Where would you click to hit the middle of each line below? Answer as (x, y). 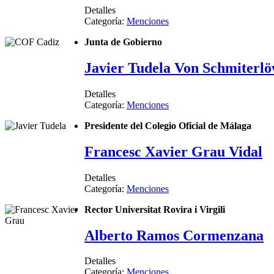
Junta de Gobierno (123, 42)
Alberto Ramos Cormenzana (174, 235)
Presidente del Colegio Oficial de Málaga (168, 125)
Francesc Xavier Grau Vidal (173, 151)
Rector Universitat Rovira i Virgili (155, 209)
